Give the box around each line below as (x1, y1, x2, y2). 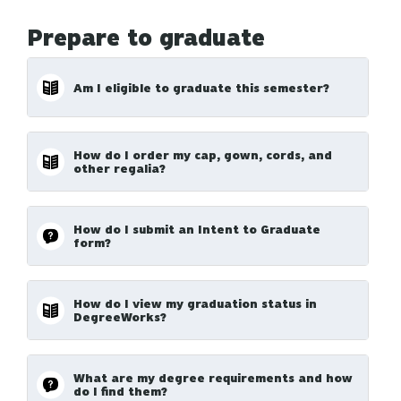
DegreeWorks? (73, 310, 166, 324)
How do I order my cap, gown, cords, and (73, 148, 332, 162)
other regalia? (73, 161, 166, 175)
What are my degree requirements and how (73, 371, 353, 385)
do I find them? (73, 384, 167, 398)
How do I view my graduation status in (73, 296, 317, 311)
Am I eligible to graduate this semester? (73, 81, 329, 94)
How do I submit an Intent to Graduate (73, 222, 320, 236)
